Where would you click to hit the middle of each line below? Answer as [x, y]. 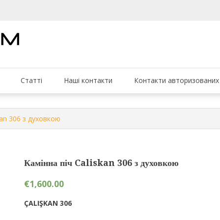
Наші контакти [88, 80]
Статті [31, 80]
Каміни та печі [49, 49]
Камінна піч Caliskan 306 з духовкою [102, 163]
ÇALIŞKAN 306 [48, 203]
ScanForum [61, 56]
